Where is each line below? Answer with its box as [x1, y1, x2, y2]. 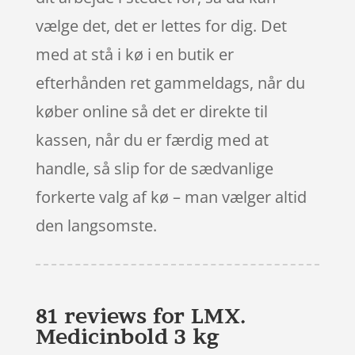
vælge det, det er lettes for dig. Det [35, 14, 287, 36]
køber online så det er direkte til [35, 100, 268, 122]
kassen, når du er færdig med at [35, 128, 269, 151]
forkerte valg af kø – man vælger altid [35, 185, 307, 208]
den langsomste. [35, 214, 157, 236]
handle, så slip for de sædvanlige [35, 157, 273, 179]
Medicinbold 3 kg [35, 323, 219, 349]
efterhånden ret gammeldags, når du [35, 71, 305, 94]
